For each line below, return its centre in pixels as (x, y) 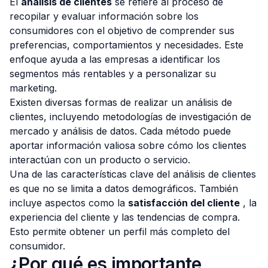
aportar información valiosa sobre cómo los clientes (128, 145)
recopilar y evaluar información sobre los (104, 16)
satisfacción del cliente (184, 203)
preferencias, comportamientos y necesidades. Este (127, 45)
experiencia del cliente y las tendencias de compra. (125, 217)
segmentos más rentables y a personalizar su (113, 74)
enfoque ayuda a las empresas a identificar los (115, 59)
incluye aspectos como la (69, 203)
